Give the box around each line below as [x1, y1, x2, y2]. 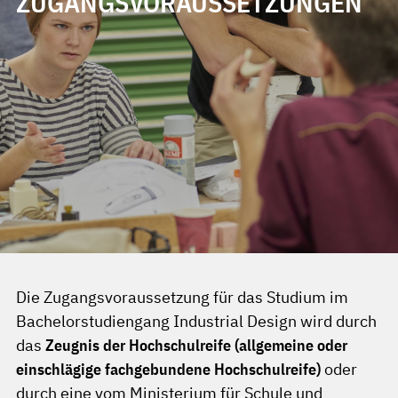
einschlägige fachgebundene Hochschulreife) [16, 359, 321, 380]
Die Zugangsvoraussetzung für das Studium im [16, 287, 348, 308]
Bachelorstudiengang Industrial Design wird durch [16, 311, 377, 332]
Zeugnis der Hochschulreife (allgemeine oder [45, 335, 347, 356]
